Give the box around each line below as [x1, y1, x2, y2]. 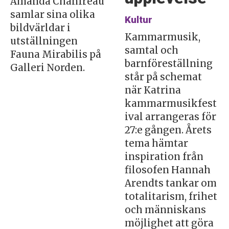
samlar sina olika [10, 8, 95, 20]
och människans [124, 203, 206, 216]
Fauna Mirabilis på [10, 48, 101, 60]
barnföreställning [124, 57, 213, 70]
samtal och [124, 44, 178, 56]
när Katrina [124, 84, 181, 96]
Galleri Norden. [10, 61, 85, 74]
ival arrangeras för [124, 110, 216, 123]
